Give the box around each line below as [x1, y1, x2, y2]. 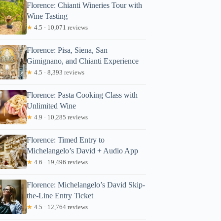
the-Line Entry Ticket [27, 191, 94, 200]
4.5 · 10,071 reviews [33, 23, 88, 31]
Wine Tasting [27, 11, 68, 20]
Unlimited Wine [27, 101, 76, 110]
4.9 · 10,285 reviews [33, 113, 88, 121]
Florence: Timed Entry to [27, 135, 105, 144]
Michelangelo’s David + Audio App [27, 146, 139, 155]
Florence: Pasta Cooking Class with [27, 90, 138, 99]
